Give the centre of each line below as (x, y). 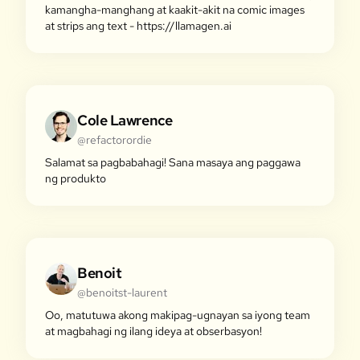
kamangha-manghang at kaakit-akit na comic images (175, 10)
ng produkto (76, 178)
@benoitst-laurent (122, 292)
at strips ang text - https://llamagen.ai (138, 26)
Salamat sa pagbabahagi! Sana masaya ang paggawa (173, 162)
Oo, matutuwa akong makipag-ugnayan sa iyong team (178, 315)
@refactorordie (115, 140)
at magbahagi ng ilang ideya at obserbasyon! (153, 331)
